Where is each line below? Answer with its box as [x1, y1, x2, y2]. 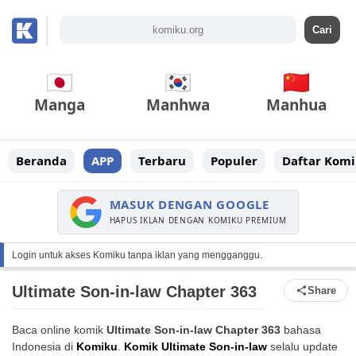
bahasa [281, 324, 321, 336]
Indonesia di [12, 341, 76, 353]
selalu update [267, 341, 338, 353]
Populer [211, 153, 257, 168]
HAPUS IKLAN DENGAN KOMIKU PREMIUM [109, 212, 287, 224]
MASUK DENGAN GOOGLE [109, 194, 269, 211]
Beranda [16, 153, 67, 168]
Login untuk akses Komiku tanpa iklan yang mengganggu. [12, 250, 262, 261]
